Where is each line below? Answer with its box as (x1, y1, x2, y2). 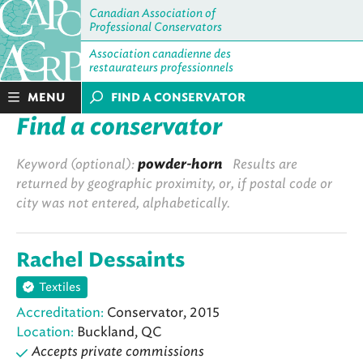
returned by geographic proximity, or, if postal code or (16, 176, 332, 191)
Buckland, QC (74, 324, 161, 340)
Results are (223, 156, 297, 172)
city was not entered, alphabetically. (16, 195, 230, 211)
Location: (16, 324, 74, 340)
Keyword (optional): (16, 156, 138, 172)
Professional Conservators (89, 20, 222, 34)
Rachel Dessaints (16, 251, 185, 271)
